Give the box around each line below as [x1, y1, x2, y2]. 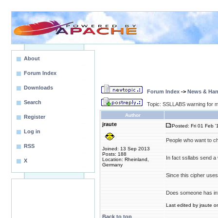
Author [125, 112, 141, 118]
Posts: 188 [102, 151, 127, 157]
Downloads [24, 85, 53, 91]
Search [24, 99, 41, 105]
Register [24, 114, 45, 120]
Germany [102, 162, 123, 167]
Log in [24, 128, 40, 134]
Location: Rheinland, [102, 157, 149, 162]
